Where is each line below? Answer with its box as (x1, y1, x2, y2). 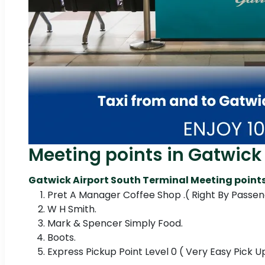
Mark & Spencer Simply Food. (47, 216, 183, 231)
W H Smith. (47, 202, 96, 216)
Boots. (47, 231, 76, 245)
